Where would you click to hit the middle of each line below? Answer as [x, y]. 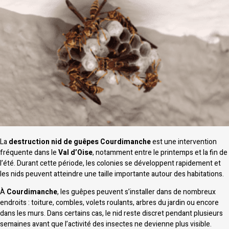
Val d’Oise [75, 153]
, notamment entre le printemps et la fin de [160, 153]
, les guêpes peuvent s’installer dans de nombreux [136, 192]
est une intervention [184, 142]
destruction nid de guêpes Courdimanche [80, 142]
